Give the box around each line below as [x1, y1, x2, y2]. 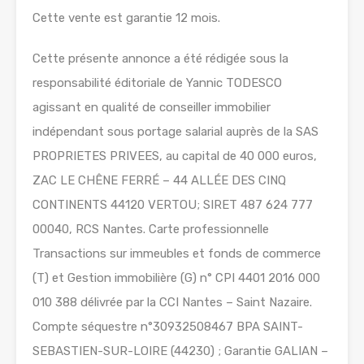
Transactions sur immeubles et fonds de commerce [32, 246, 321, 262]
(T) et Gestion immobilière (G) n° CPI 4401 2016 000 [32, 271, 320, 286]
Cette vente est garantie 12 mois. [32, 11, 220, 26]
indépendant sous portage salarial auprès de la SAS [32, 124, 318, 140]
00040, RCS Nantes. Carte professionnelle [32, 222, 269, 237]
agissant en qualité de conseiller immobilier [32, 100, 271, 115]
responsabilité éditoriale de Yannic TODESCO [32, 76, 282, 91]
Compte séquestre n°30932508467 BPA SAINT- [32, 319, 303, 335]
